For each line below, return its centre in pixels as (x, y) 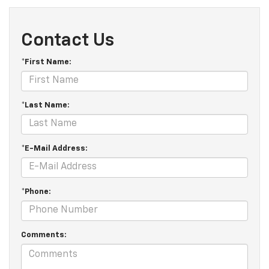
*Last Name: (45, 105)
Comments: (44, 235)
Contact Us (68, 41)
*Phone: (36, 192)
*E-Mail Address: (54, 148)
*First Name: (46, 62)
